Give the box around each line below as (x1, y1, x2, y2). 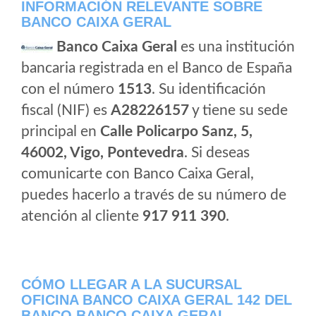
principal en (21, 124, 100, 139)
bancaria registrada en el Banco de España (21, 61, 292, 75)
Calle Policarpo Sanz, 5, (100, 124, 253, 139)
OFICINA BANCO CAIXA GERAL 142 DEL (21, 292, 292, 308)
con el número (21, 82, 118, 97)
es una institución (177, 39, 295, 54)
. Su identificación (152, 82, 266, 97)
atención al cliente (21, 209, 142, 224)
